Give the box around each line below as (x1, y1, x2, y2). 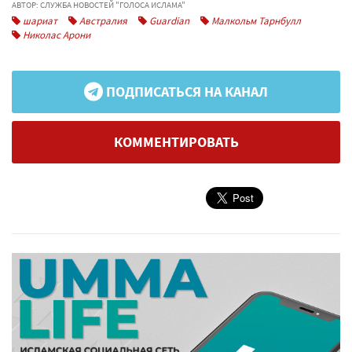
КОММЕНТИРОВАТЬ (113, 132, 239, 152)
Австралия (77, 13, 127, 27)
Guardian (147, 13, 189, 27)
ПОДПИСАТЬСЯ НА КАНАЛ (103, 82, 268, 101)
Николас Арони (20, 27, 90, 42)
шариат (20, 13, 57, 27)
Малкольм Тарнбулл (209, 13, 301, 27)
